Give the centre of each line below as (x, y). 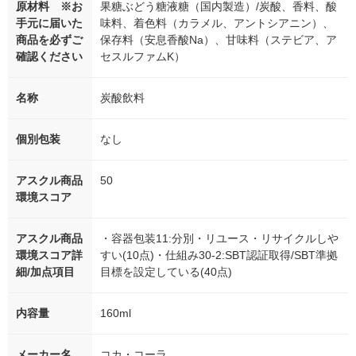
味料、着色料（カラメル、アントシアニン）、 (217, 23)
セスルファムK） (143, 57)
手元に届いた (49, 23)
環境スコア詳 (49, 255)
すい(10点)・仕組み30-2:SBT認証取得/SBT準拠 (219, 255)
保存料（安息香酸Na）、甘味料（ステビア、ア (219, 40)
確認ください (49, 57)
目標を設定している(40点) (166, 272)
